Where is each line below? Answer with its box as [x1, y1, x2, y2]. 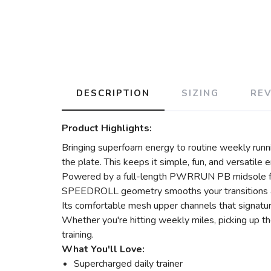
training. [62, 228, 94, 241]
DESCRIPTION [76, 87, 150, 99]
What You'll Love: [62, 243, 145, 256]
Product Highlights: [62, 122, 152, 135]
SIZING [181, 87, 219, 99]
